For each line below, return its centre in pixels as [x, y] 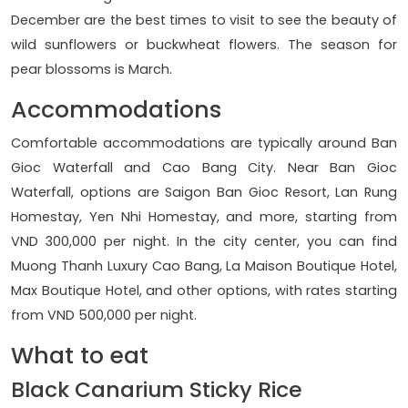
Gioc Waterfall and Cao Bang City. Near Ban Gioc [204, 167]
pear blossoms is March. [92, 69]
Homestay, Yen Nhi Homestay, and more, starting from [204, 216]
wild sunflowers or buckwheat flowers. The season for [204, 44]
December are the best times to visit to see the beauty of [204, 20]
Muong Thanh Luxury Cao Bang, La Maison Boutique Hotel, [204, 265]
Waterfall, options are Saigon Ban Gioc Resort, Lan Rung [204, 192]
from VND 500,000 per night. [104, 315]
